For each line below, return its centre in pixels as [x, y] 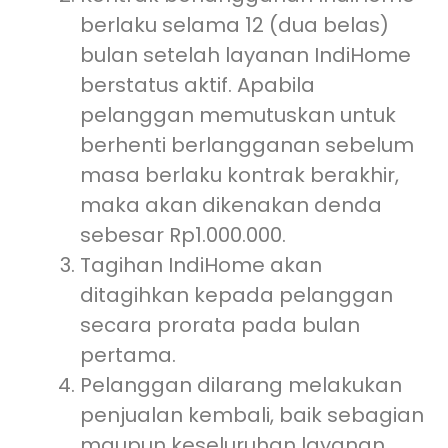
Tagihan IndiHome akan [201, 264]
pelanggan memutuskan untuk [238, 114]
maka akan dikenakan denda [231, 204]
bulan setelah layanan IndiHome [245, 54]
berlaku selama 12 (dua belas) [234, 24]
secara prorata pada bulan [220, 324]
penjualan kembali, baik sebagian [252, 414]
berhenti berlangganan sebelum [247, 144]
